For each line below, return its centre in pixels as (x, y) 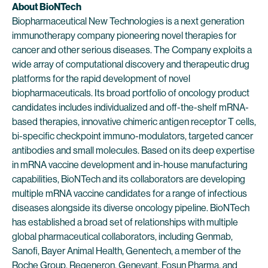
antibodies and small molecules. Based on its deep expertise (133, 150)
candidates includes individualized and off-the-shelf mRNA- (130, 107)
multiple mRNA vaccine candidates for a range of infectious (130, 194)
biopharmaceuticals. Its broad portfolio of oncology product (131, 93)
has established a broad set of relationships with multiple (125, 222)
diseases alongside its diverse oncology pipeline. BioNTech (131, 208)
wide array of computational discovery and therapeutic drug (131, 64)
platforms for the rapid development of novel (101, 79)
